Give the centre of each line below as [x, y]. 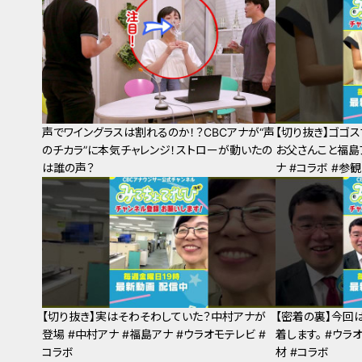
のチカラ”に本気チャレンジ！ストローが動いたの [157, 149]
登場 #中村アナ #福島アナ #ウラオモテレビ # [154, 335]
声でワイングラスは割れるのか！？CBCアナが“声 [158, 132]
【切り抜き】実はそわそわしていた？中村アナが [154, 317]
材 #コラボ [303, 352]
